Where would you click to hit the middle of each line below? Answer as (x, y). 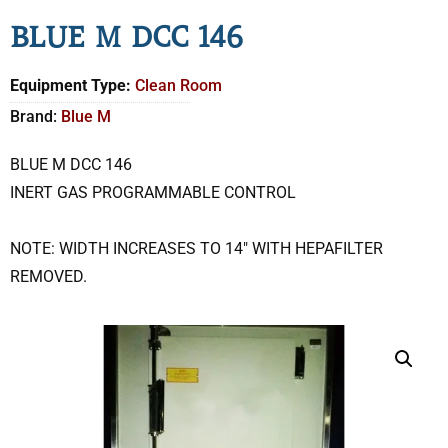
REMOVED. (48, 276)
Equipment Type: (70, 86)
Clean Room (178, 86)
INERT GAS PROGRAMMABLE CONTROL (153, 192)
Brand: (35, 116)
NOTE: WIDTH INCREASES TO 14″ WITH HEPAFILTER (196, 248)
